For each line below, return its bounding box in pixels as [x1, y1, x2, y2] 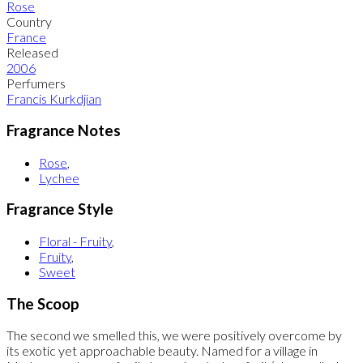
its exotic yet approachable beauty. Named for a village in [6, 343, 318, 359]
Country [6, 14, 52, 30]
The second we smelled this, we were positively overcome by [6, 327, 342, 344]
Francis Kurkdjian [6, 91, 101, 107]
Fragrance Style [6, 200, 113, 219]
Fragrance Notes [6, 121, 121, 139]
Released [6, 45, 58, 61]
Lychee [39, 169, 79, 186]
